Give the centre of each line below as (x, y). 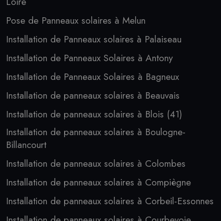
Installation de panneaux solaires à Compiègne (98, 182)
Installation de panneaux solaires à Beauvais (93, 95)
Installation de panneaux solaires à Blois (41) (94, 114)
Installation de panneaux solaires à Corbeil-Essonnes (110, 201)
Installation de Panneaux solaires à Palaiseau (94, 39)
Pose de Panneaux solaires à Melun (76, 20)
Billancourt (26, 145)
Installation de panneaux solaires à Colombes (96, 164)
